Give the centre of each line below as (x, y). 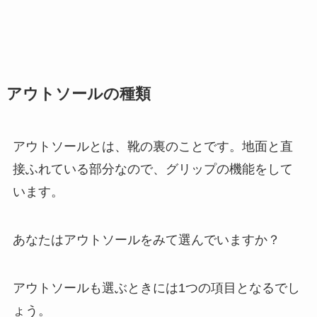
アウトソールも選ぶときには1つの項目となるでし (156, 288)
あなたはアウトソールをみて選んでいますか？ (146, 240)
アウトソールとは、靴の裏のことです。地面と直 (152, 147)
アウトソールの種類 (78, 94)
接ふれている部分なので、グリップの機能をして (152, 169)
